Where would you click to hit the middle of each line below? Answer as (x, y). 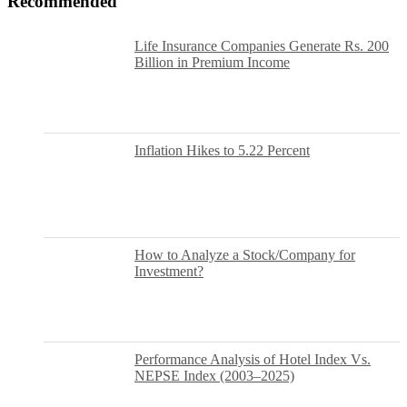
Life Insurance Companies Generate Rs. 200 (262, 46)
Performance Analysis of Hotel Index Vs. (253, 360)
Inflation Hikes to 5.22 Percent (222, 151)
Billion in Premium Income (212, 63)
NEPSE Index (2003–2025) (214, 376)
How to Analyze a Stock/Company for (245, 255)
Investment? (169, 272)
